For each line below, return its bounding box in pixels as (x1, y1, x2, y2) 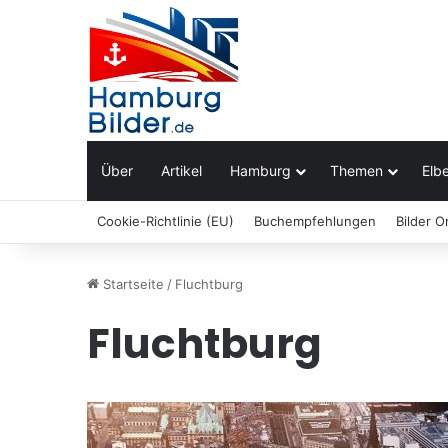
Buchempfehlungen (254, 212, 376, 229)
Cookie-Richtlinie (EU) (97, 212, 234, 229)
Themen (330, 161, 383, 179)
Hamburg (230, 161, 291, 179)
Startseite (99, 275, 164, 292)
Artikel (161, 161, 202, 179)
